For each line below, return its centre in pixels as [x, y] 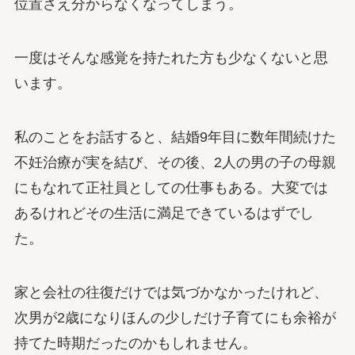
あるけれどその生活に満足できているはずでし [164, 213]
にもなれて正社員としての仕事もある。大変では [171, 187]
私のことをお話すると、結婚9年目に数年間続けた [175, 137]
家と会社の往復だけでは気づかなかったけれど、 [171, 292]
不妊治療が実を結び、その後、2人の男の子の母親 [175, 162]
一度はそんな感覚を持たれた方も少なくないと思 [171, 57]
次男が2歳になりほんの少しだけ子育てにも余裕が [175, 317]
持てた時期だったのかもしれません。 [135, 343]
